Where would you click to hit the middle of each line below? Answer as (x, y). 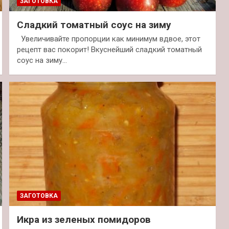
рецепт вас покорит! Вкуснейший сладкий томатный (109, 50)
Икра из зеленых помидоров (84, 219)
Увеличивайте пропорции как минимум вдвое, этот (108, 39)
